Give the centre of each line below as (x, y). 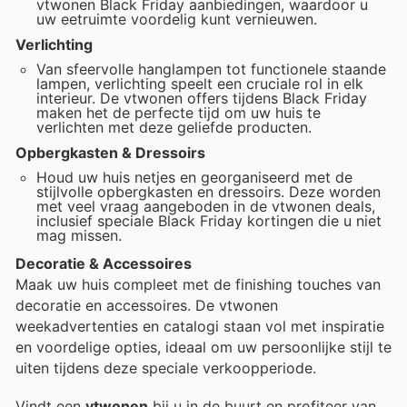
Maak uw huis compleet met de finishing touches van (198, 284)
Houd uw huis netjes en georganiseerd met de (195, 178)
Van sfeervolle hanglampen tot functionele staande (212, 69)
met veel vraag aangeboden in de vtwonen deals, (206, 207)
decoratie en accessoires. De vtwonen (147, 305)
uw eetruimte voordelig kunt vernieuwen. (177, 19)
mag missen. (79, 236)
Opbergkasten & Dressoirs (110, 152)
